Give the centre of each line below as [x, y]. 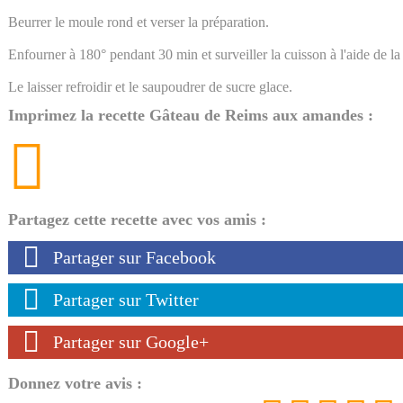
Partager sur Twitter [126, 299]
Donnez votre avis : [75, 383]
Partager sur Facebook [134, 257]
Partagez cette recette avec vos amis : [137, 219]
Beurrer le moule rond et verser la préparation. [139, 22]
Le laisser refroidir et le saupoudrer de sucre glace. [150, 86]
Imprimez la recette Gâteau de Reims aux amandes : [191, 115]
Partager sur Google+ [131, 341]
